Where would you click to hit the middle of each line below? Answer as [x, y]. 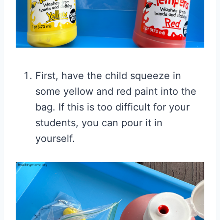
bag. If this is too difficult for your [112, 107]
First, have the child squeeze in [108, 76]
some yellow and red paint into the [116, 92]
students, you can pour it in [99, 123]
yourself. [55, 139]
